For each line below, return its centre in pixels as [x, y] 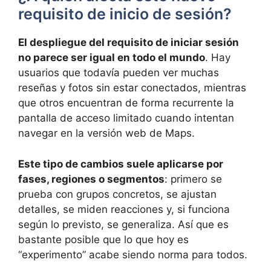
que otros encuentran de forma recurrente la [126, 103]
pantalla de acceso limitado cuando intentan [126, 118]
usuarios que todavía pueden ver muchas [119, 73]
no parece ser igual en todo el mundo [112, 58]
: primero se [193, 179]
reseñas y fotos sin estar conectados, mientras [132, 88]
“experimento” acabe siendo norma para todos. [133, 254]
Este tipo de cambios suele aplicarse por [121, 164]
